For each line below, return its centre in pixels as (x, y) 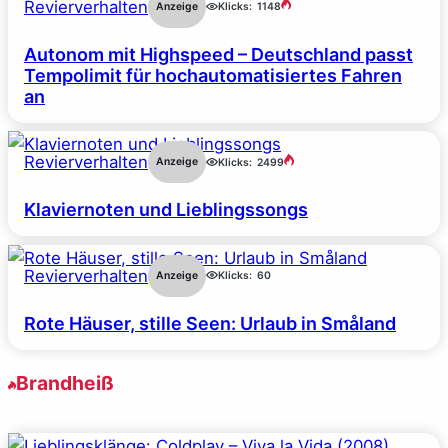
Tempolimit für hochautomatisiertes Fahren (213, 75)
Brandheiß (65, 382)
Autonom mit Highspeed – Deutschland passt (218, 54)
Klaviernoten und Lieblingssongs (166, 210)
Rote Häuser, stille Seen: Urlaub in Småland (210, 323)
